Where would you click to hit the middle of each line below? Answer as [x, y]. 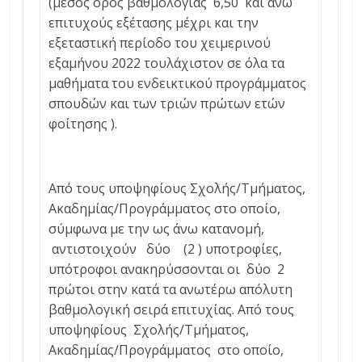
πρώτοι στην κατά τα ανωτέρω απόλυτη [171, 290]
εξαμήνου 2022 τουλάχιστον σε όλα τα [167, 63]
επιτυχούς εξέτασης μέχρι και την [154, 23]
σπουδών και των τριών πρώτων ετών [167, 104]
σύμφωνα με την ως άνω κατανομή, [157, 229]
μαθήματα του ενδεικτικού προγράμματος [178, 84]
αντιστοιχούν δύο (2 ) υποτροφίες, [166, 249]
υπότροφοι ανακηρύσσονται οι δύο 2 [172, 269]
